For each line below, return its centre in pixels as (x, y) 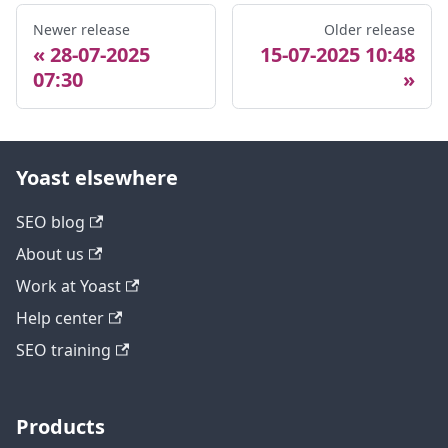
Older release (369, 29)
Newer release (81, 29)
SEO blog (50, 222)
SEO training (63, 350)
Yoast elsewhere (97, 177)
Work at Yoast (68, 286)
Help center (60, 318)
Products (60, 426)
